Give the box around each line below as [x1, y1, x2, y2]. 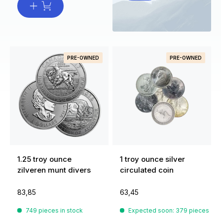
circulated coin [120, 165, 174, 175]
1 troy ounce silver [120, 154, 185, 164]
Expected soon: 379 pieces [128, 207, 209, 215]
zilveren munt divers [17, 165, 91, 175]
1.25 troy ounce [17, 154, 72, 164]
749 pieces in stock [26, 207, 83, 215]
